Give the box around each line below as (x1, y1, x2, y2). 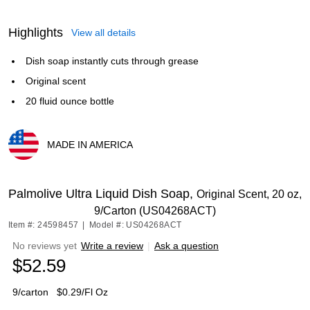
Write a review (81, 240, 143, 251)
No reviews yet (12, 240, 77, 251)
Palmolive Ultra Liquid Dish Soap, (8, 187, 197, 201)
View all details (71, 27, 136, 38)
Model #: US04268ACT (89, 220, 182, 230)
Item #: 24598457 (8, 220, 79, 230)
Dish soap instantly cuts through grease (26, 55, 199, 66)
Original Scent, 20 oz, (197, 188, 302, 200)
